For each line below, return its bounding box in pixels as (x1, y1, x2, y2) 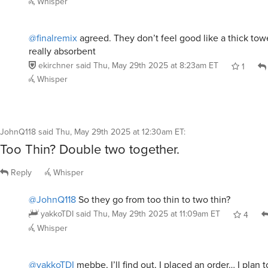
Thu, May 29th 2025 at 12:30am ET (56, 121, 184, 134)
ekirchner (38, 54, 74, 67)
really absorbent (29, 39, 96, 53)
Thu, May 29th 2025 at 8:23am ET (93, 54, 218, 67)
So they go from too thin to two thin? (76, 187, 230, 202)
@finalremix (29, 26, 77, 40)
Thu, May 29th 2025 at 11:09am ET (93, 202, 220, 215)
